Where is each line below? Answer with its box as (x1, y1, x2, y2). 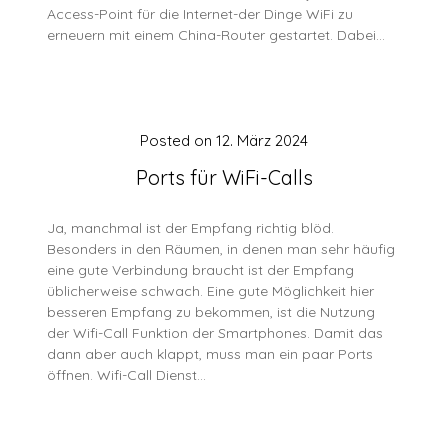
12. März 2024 (216, 131, 308, 150)
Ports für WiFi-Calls (135, 165, 313, 190)
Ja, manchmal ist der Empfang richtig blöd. (47, 219, 335, 237)
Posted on (140, 131, 216, 150)
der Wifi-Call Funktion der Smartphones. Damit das (47, 324, 384, 342)
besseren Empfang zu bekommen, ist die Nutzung (47, 303, 376, 321)
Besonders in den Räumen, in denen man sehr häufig (47, 240, 396, 258)
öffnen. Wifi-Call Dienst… (47, 366, 207, 384)
